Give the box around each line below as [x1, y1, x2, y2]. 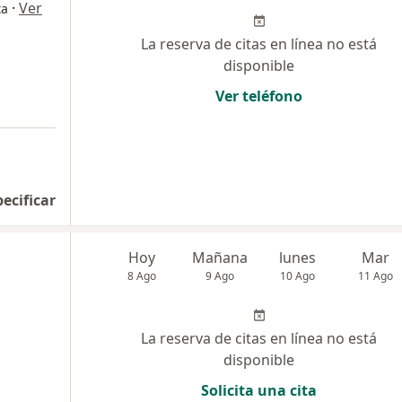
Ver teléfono [215, 86, 302, 106]
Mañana [192, 248, 249, 268]
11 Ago [358, 268, 394, 284]
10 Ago [280, 268, 316, 284]
